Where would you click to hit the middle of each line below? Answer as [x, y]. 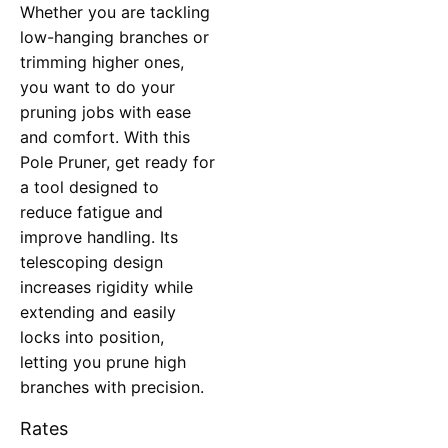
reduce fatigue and [91, 211]
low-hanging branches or [114, 36]
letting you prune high [103, 361]
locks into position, [92, 336]
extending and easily [98, 311]
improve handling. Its [99, 236]
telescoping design [91, 261]
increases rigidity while [106, 286]
